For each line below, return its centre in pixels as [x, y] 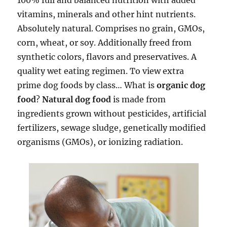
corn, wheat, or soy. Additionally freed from [105, 43]
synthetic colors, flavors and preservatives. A [107, 57]
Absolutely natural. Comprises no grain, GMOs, [111, 28]
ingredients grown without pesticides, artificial [112, 113]
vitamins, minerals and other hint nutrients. [107, 14]
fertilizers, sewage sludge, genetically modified [112, 128]
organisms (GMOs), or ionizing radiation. [100, 142]
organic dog [181, 85]
